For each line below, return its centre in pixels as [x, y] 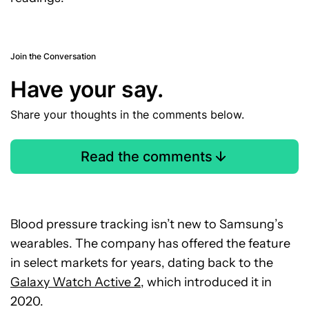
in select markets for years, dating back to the [142, 263]
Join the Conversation [53, 57]
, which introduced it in [206, 282]
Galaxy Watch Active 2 [76, 282]
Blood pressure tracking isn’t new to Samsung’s [147, 225]
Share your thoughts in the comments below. [127, 115]
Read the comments [146, 157]
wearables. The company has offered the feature [150, 244]
